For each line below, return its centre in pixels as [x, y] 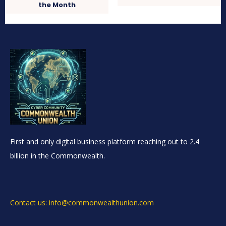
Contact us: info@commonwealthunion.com [82, 203]
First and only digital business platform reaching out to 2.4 [105, 142]
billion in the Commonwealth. [58, 156]
